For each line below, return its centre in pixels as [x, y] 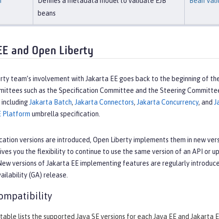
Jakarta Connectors [104, 102]
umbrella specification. [65, 114]
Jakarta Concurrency [168, 102]
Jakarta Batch [51, 102]
